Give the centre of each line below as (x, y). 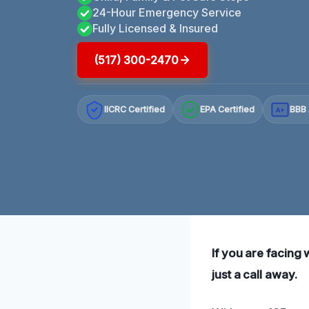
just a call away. (255, 275)
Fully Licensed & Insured (155, 28)
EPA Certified (228, 110)
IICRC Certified (135, 110)
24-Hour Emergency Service (167, 12)
